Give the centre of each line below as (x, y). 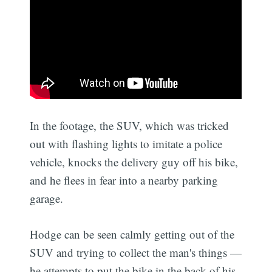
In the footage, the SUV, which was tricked (130, 126)
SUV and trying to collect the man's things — (136, 252)
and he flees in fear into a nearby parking (124, 180)
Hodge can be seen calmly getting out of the (132, 234)
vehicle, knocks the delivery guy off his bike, (134, 162)
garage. (47, 199)
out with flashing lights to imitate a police (126, 144)
